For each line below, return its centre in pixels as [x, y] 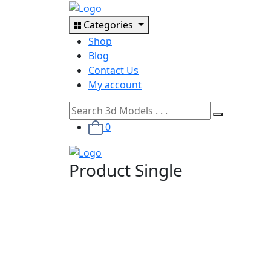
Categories [109, 24]
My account [115, 84]
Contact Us [113, 70]
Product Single [126, 170]
